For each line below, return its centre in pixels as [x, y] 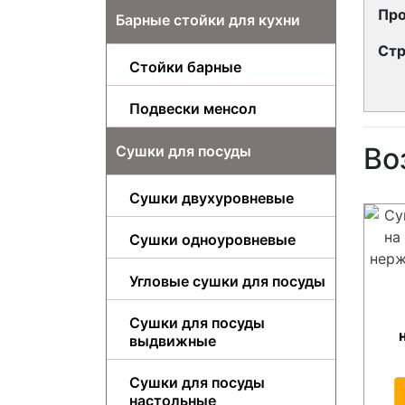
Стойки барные [185, 66]
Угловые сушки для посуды [227, 281]
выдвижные [173, 340]
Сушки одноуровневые [212, 239]
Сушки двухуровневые [212, 198]
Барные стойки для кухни [208, 19]
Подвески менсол [193, 108]
